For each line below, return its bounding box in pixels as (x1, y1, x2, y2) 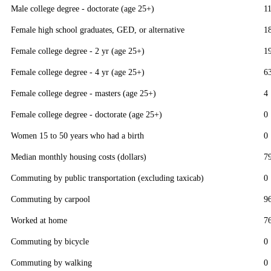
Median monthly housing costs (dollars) (11, 152, 146, 162)
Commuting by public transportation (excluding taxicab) (11, 173, 204, 183)
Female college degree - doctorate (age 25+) (11, 109, 162, 120)
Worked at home (11, 215, 67, 226)
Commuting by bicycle (11, 237, 89, 247)
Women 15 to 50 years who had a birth (11, 131, 144, 141)
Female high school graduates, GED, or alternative (11, 25, 184, 35)
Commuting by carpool (11, 194, 90, 204)
